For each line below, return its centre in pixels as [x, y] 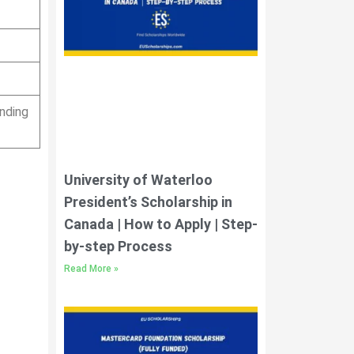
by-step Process [118, 246]
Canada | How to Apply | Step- [161, 224]
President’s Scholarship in [148, 201]
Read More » [91, 268]
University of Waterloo [138, 179]
